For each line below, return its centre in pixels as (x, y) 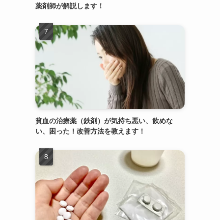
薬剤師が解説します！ (70, 6)
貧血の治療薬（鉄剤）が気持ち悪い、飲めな (104, 121)
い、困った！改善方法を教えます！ (90, 131)
